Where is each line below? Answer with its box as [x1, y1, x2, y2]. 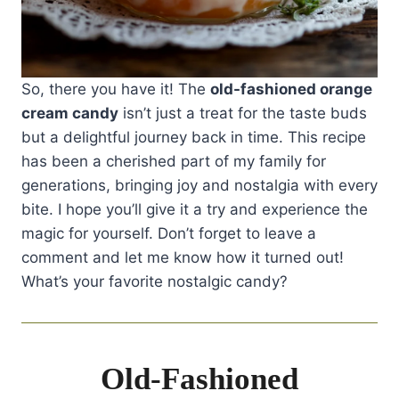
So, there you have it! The [21, 80, 210, 99]
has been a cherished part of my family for [21, 152, 326, 171]
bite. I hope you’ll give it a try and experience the [21, 200, 368, 219]
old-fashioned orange [210, 80, 372, 99]
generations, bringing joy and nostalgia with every [21, 176, 378, 195]
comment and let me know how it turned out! [21, 248, 344, 267]
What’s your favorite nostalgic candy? [21, 273, 288, 291]
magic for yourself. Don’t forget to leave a [21, 224, 316, 243]
